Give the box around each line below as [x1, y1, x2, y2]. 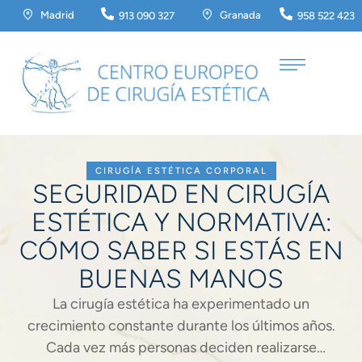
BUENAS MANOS [78, 263, 284, 294]
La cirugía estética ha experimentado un [53, 295, 309, 313]
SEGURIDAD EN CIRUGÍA [32, 179, 330, 209]
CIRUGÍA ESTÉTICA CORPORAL [95, 166, 267, 176]
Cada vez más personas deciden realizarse [45, 339, 317, 356]
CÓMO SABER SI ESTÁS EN [19, 235, 343, 266]
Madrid [40, 9, 74, 21]
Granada [219, 9, 261, 21]
